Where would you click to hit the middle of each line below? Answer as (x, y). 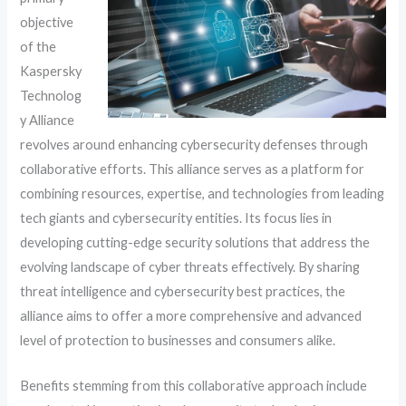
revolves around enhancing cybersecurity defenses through (194, 144)
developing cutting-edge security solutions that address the (195, 242)
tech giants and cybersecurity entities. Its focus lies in (176, 217)
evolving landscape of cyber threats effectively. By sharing (190, 266)
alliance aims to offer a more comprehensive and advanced (191, 315)
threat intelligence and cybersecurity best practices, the (183, 291)
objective (47, 22)
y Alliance (48, 120)
